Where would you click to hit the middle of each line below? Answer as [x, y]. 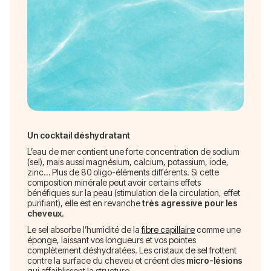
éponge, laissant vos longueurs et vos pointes [112, 240]
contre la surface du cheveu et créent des [107, 260]
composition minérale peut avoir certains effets [114, 182]
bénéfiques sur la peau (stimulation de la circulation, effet [134, 192]
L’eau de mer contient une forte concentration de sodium [133, 151]
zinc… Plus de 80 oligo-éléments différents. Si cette [123, 172]
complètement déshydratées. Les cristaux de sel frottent [132, 250]
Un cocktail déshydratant [79, 135]
